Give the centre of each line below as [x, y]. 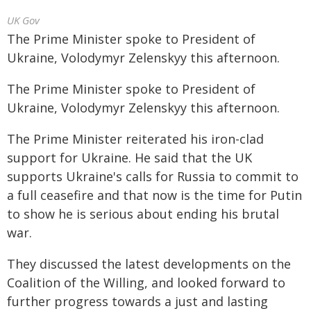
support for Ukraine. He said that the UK [129, 158]
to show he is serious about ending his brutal [143, 214]
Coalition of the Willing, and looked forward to [146, 283]
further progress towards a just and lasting [137, 301]
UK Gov [23, 20]
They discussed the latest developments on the [149, 264]
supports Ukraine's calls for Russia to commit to [153, 176]
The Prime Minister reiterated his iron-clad [135, 139]
